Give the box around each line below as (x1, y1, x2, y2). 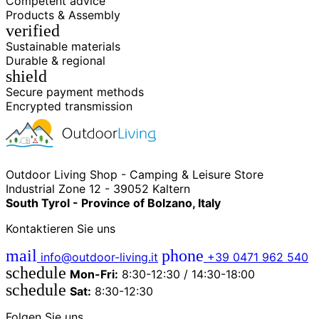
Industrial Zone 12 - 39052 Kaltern (6, 181, 190, 196)
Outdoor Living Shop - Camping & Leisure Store (6, 167, 263, 182)
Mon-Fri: (70, 266, 118, 281)
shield (6, 66, 47, 85)
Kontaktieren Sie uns (6, 221, 115, 236)
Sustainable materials (6, 38, 120, 53)
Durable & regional (6, 53, 105, 68)
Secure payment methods (6, 84, 144, 99)
